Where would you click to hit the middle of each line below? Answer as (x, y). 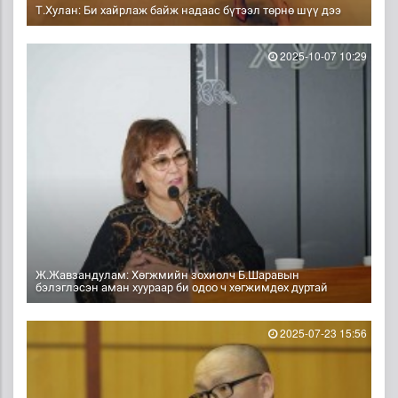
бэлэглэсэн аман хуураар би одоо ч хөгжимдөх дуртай (182, 288)
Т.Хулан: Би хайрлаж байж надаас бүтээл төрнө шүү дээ (188, 10)
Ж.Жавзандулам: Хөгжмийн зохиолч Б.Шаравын (167, 275)
